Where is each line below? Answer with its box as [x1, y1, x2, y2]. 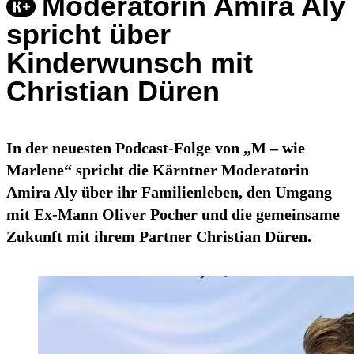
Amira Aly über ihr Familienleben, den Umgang [6, 183, 332, 201]
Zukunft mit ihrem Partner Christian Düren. [6, 228, 311, 246]
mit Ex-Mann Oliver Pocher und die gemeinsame [6, 205, 340, 224]
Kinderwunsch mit [6, 47, 253, 80]
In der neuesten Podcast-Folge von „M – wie [6, 139, 305, 157]
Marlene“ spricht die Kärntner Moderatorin [6, 161, 309, 179]
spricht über [6, 18, 171, 51]
